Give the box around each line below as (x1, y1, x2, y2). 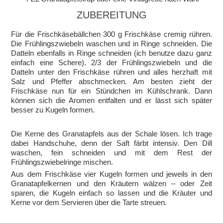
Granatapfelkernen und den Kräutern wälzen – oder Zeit (11, 179, 212, 188)
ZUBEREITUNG (76, 9, 147, 20)
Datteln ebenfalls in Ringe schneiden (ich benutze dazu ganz (11, 48, 212, 57)
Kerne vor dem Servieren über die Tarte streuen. (11, 198, 167, 207)
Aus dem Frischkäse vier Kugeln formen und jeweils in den (11, 169, 212, 178)
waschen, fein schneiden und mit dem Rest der (11, 148, 212, 157)
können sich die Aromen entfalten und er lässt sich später (11, 96, 212, 105)
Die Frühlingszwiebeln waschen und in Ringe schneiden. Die (11, 39, 212, 48)
